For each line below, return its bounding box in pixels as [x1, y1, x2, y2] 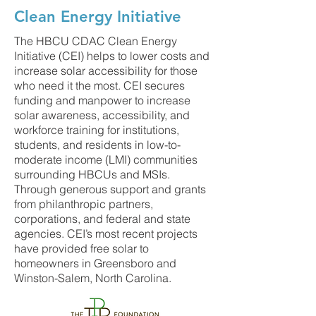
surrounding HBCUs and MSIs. [14, 167, 170, 181]
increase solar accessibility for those [14, 63, 197, 78]
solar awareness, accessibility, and [14, 108, 190, 122]
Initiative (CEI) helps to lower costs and [14, 49, 209, 63]
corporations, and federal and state [14, 212, 190, 226]
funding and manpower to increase [14, 93, 190, 107]
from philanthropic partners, [14, 197, 153, 211]
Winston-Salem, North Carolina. [14, 271, 171, 285]
